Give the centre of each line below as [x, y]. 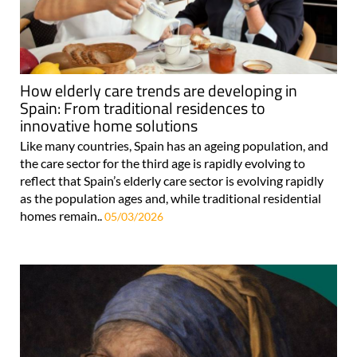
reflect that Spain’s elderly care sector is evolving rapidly [172, 181]
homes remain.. [62, 216]
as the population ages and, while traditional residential [171, 198]
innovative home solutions [109, 126]
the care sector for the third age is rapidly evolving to [163, 163]
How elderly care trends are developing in [159, 91]
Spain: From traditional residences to [143, 108]
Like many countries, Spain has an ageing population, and [174, 146]
